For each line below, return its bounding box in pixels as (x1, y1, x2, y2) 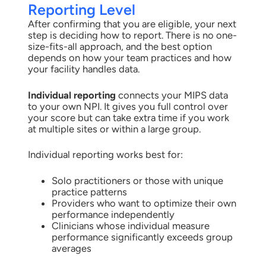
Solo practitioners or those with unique (51, 175, 223, 187)
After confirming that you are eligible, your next (27, 17, 236, 30)
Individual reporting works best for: (27, 148, 183, 161)
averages (51, 242, 91, 255)
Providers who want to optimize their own (51, 197, 236, 210)
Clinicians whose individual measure (51, 220, 210, 232)
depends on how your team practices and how (27, 51, 232, 64)
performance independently (51, 208, 175, 221)
